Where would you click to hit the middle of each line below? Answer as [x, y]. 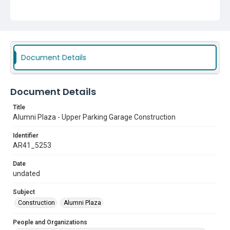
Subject [24, 192]
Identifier [26, 136]
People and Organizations [50, 222]
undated [26, 174]
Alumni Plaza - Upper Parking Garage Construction [94, 117]
